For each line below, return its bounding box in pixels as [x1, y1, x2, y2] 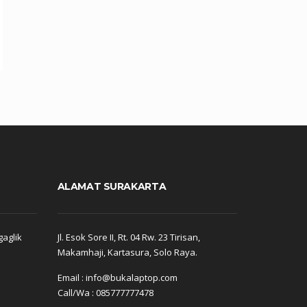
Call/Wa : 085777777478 [57, 286, 153, 299]
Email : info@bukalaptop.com [57, 271, 177, 284]
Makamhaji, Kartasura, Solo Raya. [57, 246, 197, 259]
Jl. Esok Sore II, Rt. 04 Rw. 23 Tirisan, [57, 231, 200, 244]
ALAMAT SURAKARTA [57, 180, 167, 193]
